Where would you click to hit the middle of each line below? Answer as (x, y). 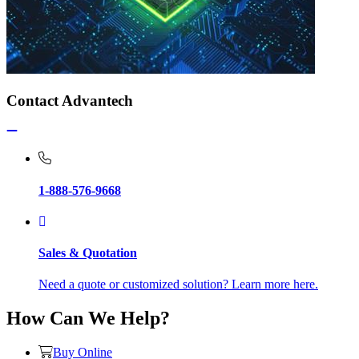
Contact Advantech (70, 100)
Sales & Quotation (88, 253)
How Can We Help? (88, 319)
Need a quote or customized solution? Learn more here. (178, 284)
